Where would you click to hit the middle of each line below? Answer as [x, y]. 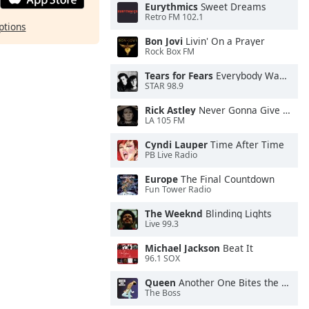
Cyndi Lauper [176, 144]
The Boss [163, 293]
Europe [161, 179]
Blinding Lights [237, 213]
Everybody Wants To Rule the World [246, 76]
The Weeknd [174, 213]
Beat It [237, 248]
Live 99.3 [162, 224]
